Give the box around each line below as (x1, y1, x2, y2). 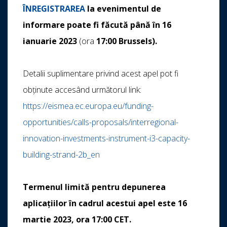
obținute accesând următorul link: (23, 84, 141, 96)
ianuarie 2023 (23, 35, 77, 47)
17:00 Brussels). (96, 35, 157, 47)
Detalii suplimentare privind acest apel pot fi (23, 68, 178, 80)
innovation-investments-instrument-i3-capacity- (23, 133, 190, 144)
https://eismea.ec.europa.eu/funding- (23, 100, 154, 112)
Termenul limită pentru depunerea (23, 181, 166, 193)
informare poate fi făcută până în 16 (23, 19, 171, 31)
